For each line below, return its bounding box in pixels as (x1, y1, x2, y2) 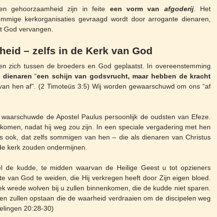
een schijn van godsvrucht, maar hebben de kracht (37, 72, 211, 80)
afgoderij (164, 5, 194, 13)
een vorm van (109, 5, 164, 13)
